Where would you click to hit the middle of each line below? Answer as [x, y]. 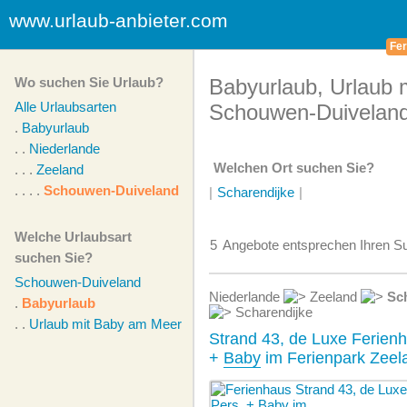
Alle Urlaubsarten [65, 107]
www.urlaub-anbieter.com [119, 20]
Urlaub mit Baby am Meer [105, 324]
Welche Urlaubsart [73, 237]
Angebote [251, 245]
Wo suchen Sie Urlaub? [89, 82]
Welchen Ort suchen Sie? [294, 168]
